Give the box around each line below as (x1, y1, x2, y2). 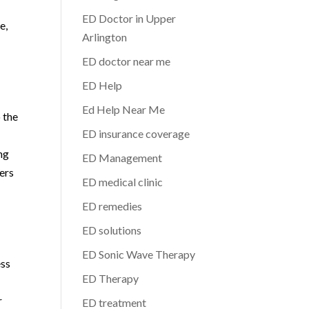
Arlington (82, 30, 128, 43)
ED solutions (82, 223, 142, 237)
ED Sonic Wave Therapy (82, 248, 196, 261)
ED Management (82, 151, 163, 164)
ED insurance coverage (82, 127, 190, 140)
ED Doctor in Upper (82, 12, 177, 25)
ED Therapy (82, 272, 139, 285)
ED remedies (82, 199, 143, 212)
